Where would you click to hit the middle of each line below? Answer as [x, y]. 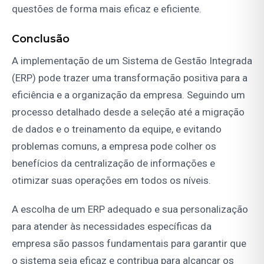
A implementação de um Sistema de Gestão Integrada [132, 60]
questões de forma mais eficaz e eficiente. [107, 9]
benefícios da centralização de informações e [113, 163]
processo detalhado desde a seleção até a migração [128, 112]
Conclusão [41, 39]
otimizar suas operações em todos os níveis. [111, 180]
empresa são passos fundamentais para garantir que [129, 243]
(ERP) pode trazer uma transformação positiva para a [130, 77]
